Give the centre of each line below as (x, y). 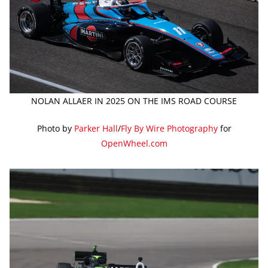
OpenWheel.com (134, 144)
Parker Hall (96, 129)
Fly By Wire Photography (169, 129)
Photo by (55, 129)
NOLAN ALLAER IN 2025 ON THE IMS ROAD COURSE (134, 101)
